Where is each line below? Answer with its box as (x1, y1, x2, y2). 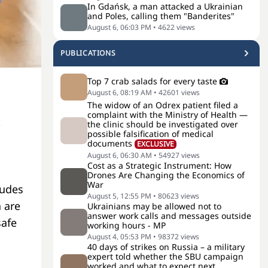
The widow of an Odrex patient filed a (87, 99, 238, 111)
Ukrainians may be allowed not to (87, 200, 221, 212)
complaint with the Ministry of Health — (87, 109, 248, 120)
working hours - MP (87, 220, 166, 231)
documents (87, 138, 132, 149)
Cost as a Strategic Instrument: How (87, 160, 232, 171)
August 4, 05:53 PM (87, 232, 151, 242)
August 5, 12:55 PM (87, 191, 151, 201)
